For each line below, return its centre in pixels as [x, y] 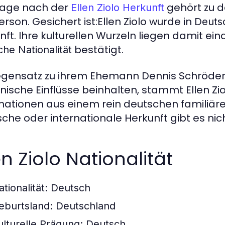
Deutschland [84, 206]
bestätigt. [98, 50]
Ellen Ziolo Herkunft [118, 8]
